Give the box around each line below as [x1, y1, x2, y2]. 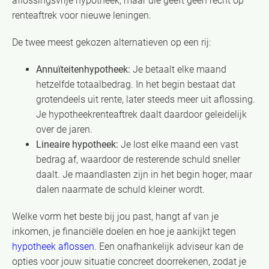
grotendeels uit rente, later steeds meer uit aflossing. [36, 93, 255, 105]
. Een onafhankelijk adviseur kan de [94, 240, 243, 252]
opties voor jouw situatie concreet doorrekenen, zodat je [12, 255, 246, 267]
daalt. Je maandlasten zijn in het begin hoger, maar [36, 168, 252, 180]
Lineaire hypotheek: [36, 138, 118, 150]
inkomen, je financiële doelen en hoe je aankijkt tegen [12, 225, 236, 237]
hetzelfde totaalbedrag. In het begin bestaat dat [36, 78, 235, 90]
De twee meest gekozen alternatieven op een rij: [12, 36, 211, 48]
